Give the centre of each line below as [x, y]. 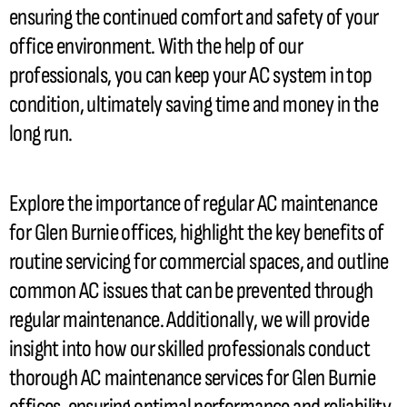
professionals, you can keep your [129, 75]
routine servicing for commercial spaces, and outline [199, 262]
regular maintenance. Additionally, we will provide [189, 320]
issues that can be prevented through [236, 291]
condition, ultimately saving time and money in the [194, 104]
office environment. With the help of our [156, 46]
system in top [321, 75]
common [44, 291]
